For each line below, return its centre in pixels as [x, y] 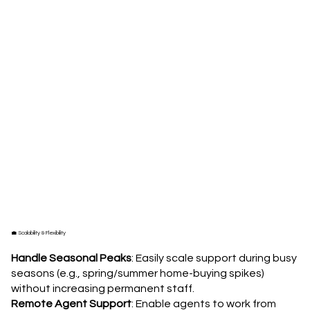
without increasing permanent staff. [102, 289]
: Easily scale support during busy [214, 258]
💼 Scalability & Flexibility [38, 233]
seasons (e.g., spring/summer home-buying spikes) [137, 274]
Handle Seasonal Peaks [71, 258]
